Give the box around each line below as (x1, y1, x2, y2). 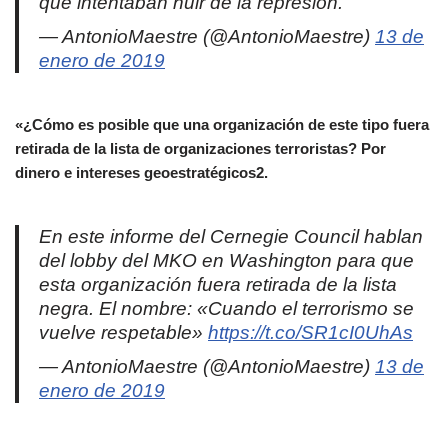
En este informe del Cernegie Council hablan (39, 225, 423, 247)
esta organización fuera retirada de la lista (39, 273, 397, 295)
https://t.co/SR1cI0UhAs (208, 321, 413, 343)
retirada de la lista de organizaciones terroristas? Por (15, 139, 386, 157)
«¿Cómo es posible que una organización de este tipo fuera (15, 115, 429, 133)
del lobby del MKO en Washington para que (39, 249, 414, 271)
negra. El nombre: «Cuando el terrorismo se (39, 297, 414, 319)
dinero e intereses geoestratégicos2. (15, 163, 268, 181)
